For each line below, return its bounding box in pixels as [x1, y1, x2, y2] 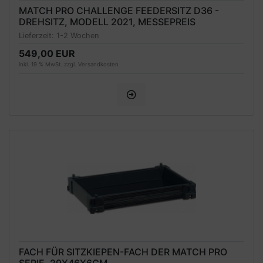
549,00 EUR [19, 48, 75, 60]
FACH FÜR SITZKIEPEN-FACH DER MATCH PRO [19, 246, 227, 258]
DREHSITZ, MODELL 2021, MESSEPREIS [19, 15, 195, 28]
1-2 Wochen [56, 31, 99, 41]
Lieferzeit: [19, 31, 56, 41]
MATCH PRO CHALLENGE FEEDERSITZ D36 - [19, 4, 219, 16]
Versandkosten [78, 61, 119, 68]
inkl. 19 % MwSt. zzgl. [19, 61, 78, 68]
